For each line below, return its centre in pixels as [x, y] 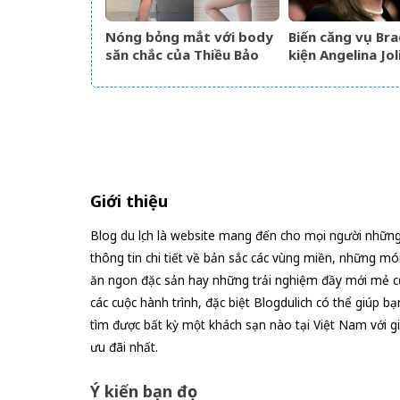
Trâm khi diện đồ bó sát [184, 72]
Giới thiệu [129, 201]
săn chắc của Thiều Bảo [182, 54]
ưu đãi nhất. [124, 347]
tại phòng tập [152, 90]
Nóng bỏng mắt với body [189, 36]
